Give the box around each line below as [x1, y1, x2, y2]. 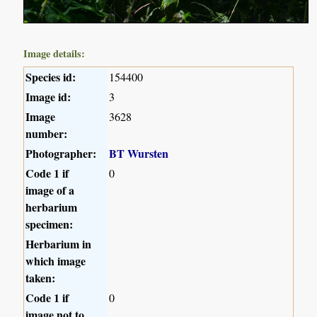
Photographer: [25, 145, 97, 162]
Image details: [23, 46, 86, 62]
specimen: [25, 216, 74, 233]
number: [25, 125, 68, 142]
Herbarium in [25, 236, 92, 253]
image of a [25, 182, 75, 199]
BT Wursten [109, 145, 169, 162]
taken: [25, 270, 56, 287]
